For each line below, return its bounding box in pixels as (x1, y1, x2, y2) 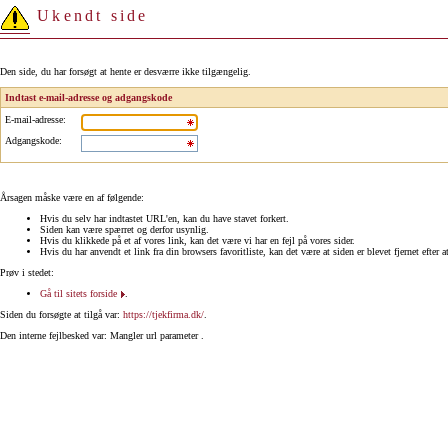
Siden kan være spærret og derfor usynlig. (40, 223, 209, 235)
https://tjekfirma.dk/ (123, 308, 204, 320)
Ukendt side (30, 7, 149, 25)
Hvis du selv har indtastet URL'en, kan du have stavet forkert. (40, 212, 289, 224)
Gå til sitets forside (40, 287, 117, 299)
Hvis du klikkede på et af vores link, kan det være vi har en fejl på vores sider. (40, 234, 355, 246)
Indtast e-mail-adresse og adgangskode (5, 91, 172, 103)
